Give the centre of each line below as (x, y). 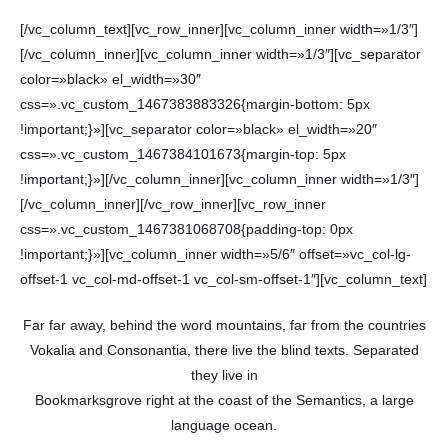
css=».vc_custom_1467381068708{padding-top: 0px (186, 229)
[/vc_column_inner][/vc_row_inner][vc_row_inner (173, 204)
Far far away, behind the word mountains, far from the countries (224, 326)
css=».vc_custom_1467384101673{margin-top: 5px (183, 154)
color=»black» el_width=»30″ (110, 79)
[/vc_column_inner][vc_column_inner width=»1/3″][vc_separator (220, 54)
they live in (224, 376)
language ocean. (224, 426)
